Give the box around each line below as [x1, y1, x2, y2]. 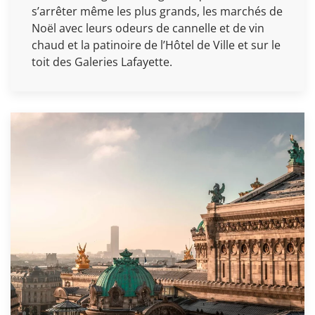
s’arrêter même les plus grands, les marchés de [32, 4, 283, 20]
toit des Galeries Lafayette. [32, 54, 172, 70]
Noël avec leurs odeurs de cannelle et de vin [32, 20, 264, 37]
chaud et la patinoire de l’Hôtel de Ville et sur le [32, 37, 281, 53]
